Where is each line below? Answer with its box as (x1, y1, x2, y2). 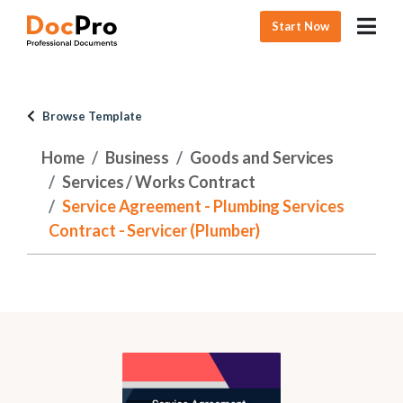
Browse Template (42, 109, 142, 123)
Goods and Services (190, 148, 335, 167)
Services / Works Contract (61, 172, 255, 192)
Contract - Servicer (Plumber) (49, 220, 261, 240)
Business (104, 148, 170, 167)
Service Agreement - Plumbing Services (61, 196, 345, 216)
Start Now (272, 18, 330, 33)
